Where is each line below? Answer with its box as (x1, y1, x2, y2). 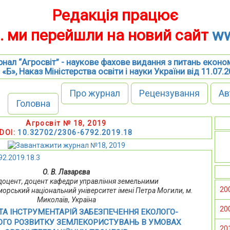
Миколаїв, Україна (36, 196, 96, 204)
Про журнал (69, 88, 120, 99)
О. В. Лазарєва (43, 168, 90, 177)
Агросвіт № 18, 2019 (26, 119, 107, 127)
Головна (15, 98, 50, 109)
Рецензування (139, 88, 200, 99)
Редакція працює (52, 6, 178, 24)
